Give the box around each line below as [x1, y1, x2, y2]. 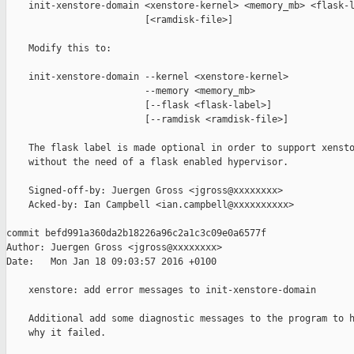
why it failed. [6, 327, 106, 339]
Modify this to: [6, 43, 111, 55]
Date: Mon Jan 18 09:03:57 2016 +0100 [6, 256, 217, 268]
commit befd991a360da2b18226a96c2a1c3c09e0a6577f [6, 228, 266, 239]
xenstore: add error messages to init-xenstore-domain [6, 284, 316, 296]
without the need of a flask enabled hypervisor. [6, 156, 288, 168]
